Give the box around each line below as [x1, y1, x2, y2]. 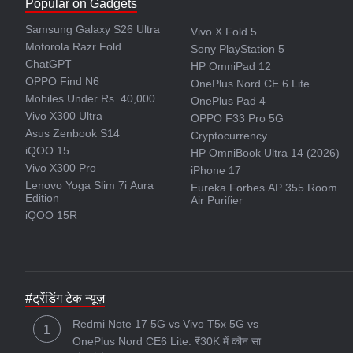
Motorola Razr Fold [25, 40, 121, 53]
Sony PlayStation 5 [191, 43, 285, 55]
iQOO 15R [25, 209, 77, 221]
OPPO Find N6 [25, 75, 99, 87]
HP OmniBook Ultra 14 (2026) [191, 147, 340, 159]
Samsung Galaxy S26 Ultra [25, 23, 160, 35]
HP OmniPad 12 [191, 60, 272, 72]
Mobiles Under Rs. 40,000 [25, 92, 155, 105]
